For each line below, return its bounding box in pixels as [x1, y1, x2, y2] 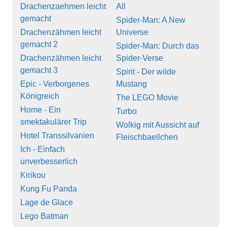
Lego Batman [20, 211, 68, 220]
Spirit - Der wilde [116, 67, 176, 76]
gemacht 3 [20, 65, 58, 74]
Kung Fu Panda [20, 184, 77, 193]
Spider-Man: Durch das [116, 41, 199, 50]
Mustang [116, 79, 147, 88]
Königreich [20, 91, 59, 100]
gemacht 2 [20, 40, 58, 49]
